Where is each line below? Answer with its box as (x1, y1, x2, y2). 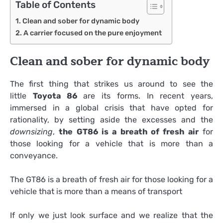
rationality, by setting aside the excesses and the (10, 115, 213, 125)
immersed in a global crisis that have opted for (10, 103, 213, 113)
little (10, 91, 33, 101)
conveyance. (10, 151, 58, 161)
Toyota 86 (32, 91, 77, 101)
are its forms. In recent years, (77, 91, 213, 101)
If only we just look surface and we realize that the (10, 211, 213, 221)
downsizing (10, 127, 53, 137)
